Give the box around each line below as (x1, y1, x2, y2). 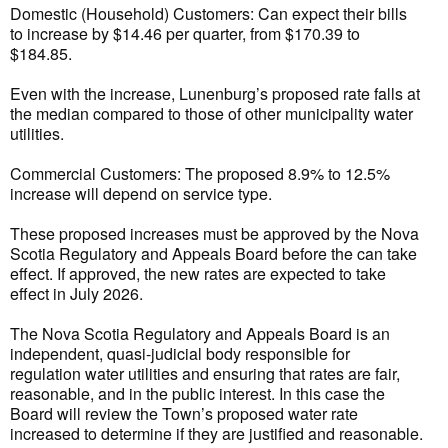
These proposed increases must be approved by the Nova (10, 222, 419, 245)
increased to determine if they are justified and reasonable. (10, 422, 423, 445)
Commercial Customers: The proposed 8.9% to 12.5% (10, 162, 390, 185)
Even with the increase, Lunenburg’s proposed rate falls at (10, 82, 420, 105)
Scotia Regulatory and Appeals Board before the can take (10, 242, 417, 265)
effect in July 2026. (10, 282, 143, 305)
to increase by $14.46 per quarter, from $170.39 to (10, 22, 360, 45)
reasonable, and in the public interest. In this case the (10, 382, 385, 405)
